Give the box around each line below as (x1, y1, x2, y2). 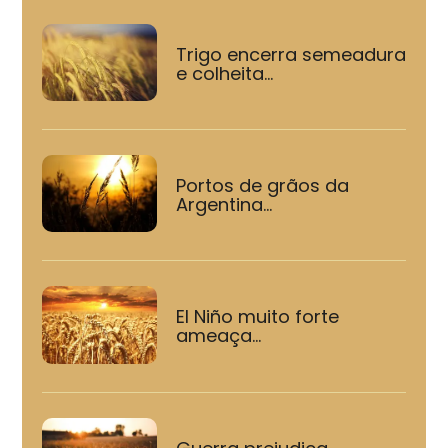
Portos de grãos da (175, 173, 349, 199)
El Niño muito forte (175, 304, 339, 330)
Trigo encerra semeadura (175, 41, 406, 67)
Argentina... (175, 192, 272, 218)
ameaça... (175, 323, 261, 349)
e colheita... (175, 60, 273, 86)
